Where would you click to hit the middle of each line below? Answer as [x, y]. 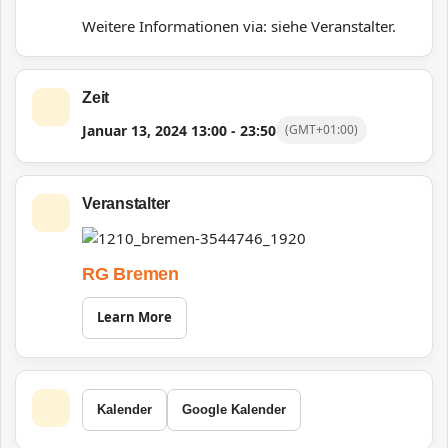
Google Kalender [234, 409]
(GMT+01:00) [321, 129]
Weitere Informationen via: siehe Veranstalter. [239, 26]
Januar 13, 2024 [134, 130]
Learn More [134, 317]
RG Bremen [130, 273]
